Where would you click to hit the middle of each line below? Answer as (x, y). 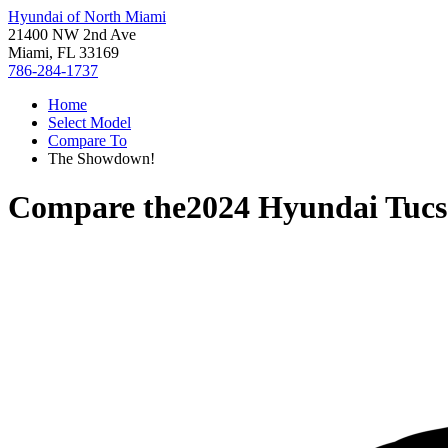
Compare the (97, 207)
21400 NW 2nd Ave (72, 34)
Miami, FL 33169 (63, 52)
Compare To (87, 140)
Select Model (89, 122)
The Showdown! (101, 158)
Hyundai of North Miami (87, 16)
